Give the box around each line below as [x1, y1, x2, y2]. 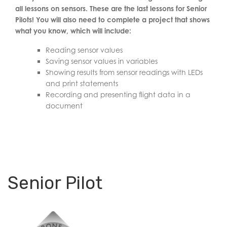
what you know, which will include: [15, 26, 131, 35]
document [46, 101, 83, 110]
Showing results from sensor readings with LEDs [46, 68, 203, 77]
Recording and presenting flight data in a [46, 90, 191, 99]
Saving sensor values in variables [46, 57, 158, 65]
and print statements [46, 79, 118, 88]
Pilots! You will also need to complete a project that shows [15, 15, 210, 24]
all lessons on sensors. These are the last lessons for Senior [15, 4, 207, 13]
